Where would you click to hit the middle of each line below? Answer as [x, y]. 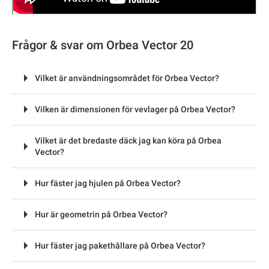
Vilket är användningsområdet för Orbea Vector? [127, 78]
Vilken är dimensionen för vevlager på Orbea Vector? [135, 109]
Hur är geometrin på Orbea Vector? [101, 214]
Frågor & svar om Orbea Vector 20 [103, 45]
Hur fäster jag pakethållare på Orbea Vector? [120, 245]
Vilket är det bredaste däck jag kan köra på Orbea [128, 140]
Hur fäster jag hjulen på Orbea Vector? [108, 183]
